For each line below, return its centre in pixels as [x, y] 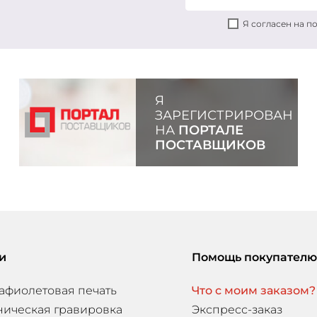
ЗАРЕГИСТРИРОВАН [224, 115]
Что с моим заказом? [253, 290]
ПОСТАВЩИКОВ [210, 144]
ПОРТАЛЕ [211, 129]
